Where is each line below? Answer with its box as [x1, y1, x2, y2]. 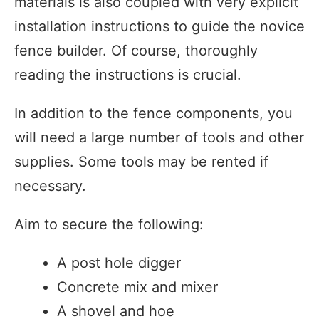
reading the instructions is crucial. [14, 66, 241, 83]
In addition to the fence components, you [14, 104, 293, 122]
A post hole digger [57, 253, 181, 271]
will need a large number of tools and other [14, 128, 304, 146]
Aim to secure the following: [14, 215, 204, 233]
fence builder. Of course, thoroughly [14, 41, 258, 59]
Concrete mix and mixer [57, 278, 218, 296]
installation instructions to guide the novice [14, 17, 305, 35]
